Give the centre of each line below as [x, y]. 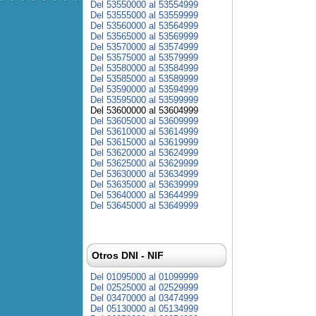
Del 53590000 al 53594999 [144, 89]
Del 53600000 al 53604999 [144, 110]
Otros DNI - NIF [128, 255]
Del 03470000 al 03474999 [144, 298]
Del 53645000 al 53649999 [144, 206]
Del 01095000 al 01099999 [144, 277]
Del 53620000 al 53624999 [144, 153]
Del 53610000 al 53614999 [144, 132]
